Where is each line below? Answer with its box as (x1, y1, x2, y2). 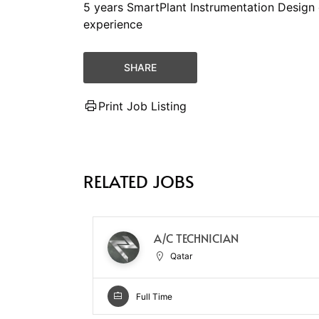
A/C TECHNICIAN (154, 230, 239, 246)
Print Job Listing (98, 98, 187, 113)
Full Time (136, 291, 172, 302)
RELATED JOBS (83, 169, 194, 193)
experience (83, 16, 142, 31)
